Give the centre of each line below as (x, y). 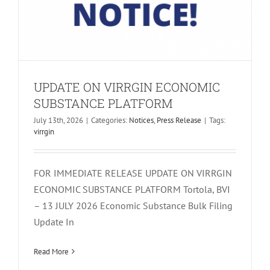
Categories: (110, 120)
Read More (51, 251)
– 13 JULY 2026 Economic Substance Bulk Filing (133, 205)
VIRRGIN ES (135, 246)
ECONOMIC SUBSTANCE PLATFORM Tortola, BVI (132, 189)
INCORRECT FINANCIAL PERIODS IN (135, 226)
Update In (54, 221)
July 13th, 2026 (58, 120)
